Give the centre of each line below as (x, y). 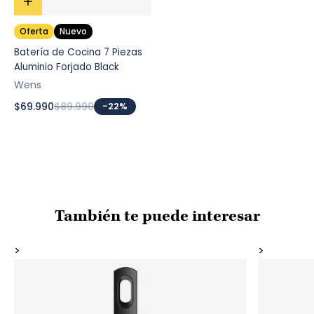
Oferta (34, 31)
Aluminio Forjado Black (67, 67)
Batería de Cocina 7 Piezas (78, 52)
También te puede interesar (157, 216)
